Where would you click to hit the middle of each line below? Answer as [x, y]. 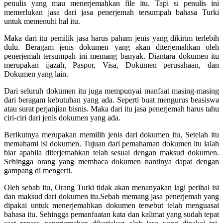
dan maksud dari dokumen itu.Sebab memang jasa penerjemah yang [111, 196]
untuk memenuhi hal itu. [42, 21]
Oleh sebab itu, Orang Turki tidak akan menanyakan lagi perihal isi [111, 187]
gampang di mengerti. [38, 170]
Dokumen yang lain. [36, 74]
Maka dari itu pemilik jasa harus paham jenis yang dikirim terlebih [111, 38]
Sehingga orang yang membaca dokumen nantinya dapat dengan [111, 161]
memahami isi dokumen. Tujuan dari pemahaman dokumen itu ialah [111, 143]
